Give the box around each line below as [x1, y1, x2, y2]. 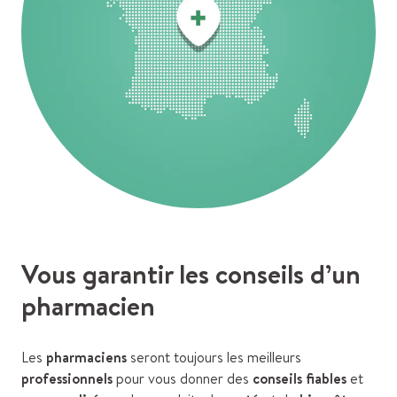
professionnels [21, 369, 116, 389]
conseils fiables [253, 369, 350, 389]
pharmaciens [46, 347, 130, 368]
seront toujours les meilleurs [130, 347, 301, 368]
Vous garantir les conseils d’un [21, 255, 361, 293]
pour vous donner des [116, 369, 253, 389]
